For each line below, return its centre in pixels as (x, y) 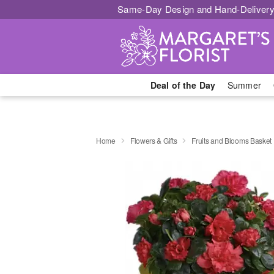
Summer (244, 85)
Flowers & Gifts (154, 140)
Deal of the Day (183, 85)
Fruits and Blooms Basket (232, 140)
